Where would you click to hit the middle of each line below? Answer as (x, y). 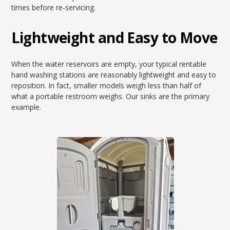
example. (26, 107)
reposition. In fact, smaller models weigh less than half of (107, 85)
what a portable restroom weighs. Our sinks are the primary (111, 96)
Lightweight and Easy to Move (114, 37)
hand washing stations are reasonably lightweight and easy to (114, 75)
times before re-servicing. (54, 7)
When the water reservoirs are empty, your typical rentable (109, 64)
